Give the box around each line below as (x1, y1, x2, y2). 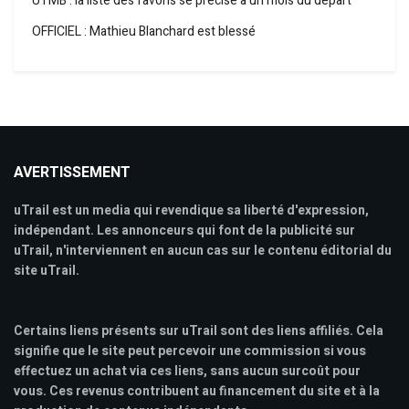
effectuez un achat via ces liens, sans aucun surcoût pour (14, 361, 361, 381)
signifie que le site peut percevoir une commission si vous (14, 341, 366, 361)
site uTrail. (14, 260, 79, 280)
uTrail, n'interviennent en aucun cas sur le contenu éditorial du (14, 240, 392, 260)
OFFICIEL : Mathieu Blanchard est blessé (32, 21, 256, 41)
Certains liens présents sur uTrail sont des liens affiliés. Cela (14, 320, 383, 341)
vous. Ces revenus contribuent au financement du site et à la (14, 381, 380, 401)
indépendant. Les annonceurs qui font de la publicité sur (14, 220, 355, 240)
